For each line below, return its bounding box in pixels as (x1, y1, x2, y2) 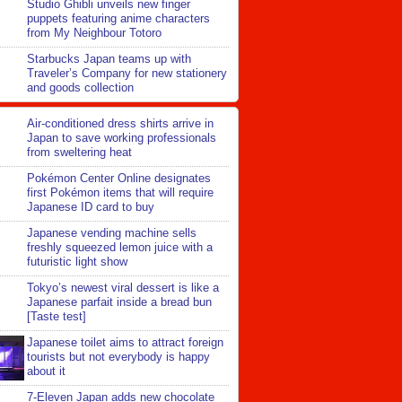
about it (27, 364, 66, 379)
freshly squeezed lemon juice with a (27, 240, 213, 255)
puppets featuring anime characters (27, 12, 210, 26)
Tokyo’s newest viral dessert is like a (27, 281, 219, 295)
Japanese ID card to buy (27, 200, 154, 214)
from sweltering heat (27, 145, 132, 160)
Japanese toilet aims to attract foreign (27, 336, 223, 350)
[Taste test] (27, 310, 86, 324)
